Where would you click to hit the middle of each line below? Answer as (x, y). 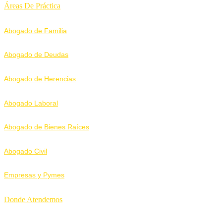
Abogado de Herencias (40, 79)
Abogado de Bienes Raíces (47, 127)
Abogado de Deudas (36, 55)
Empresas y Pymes (34, 175)
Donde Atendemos (33, 200)
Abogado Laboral (31, 103)
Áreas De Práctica (32, 6)
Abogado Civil (26, 151)
